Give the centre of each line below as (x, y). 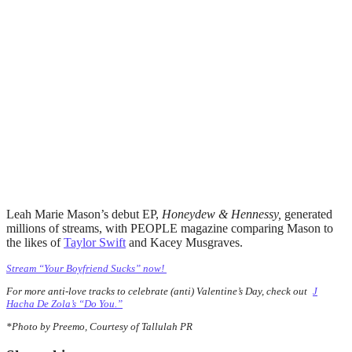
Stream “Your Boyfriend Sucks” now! (86, 268)
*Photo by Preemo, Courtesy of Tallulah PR (99, 326)
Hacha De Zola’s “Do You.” (64, 303)
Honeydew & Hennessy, (223, 214)
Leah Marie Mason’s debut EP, (84, 214)
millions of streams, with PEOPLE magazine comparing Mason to (170, 228)
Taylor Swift (95, 242)
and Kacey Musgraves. (187, 242)
